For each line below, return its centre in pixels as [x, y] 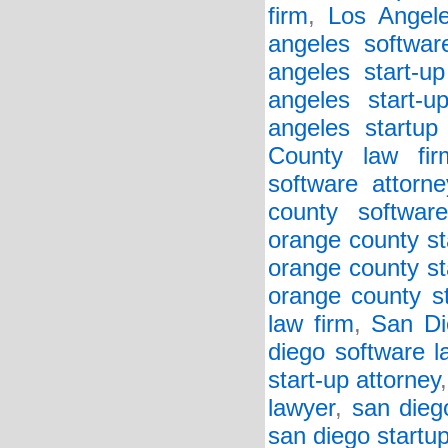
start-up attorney [354, 380]
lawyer [301, 408]
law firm [311, 324]
